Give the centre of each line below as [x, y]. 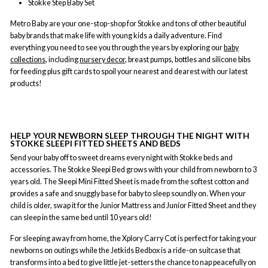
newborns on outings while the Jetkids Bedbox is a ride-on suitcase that [125, 250]
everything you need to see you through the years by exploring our [117, 48]
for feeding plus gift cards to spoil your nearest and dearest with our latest [129, 72]
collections [28, 60]
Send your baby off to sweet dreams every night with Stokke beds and [121, 157]
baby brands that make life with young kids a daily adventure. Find [116, 36]
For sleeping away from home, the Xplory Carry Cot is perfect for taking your [133, 238]
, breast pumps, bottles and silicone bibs [188, 60]
